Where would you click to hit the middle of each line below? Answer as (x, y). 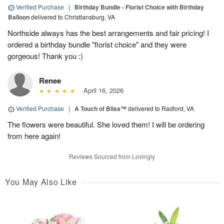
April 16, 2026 (101, 90)
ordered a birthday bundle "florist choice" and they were (97, 44)
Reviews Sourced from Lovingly (112, 156)
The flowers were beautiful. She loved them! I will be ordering (106, 124)
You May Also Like (41, 182)
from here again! (34, 136)
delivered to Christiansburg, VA (73, 17)
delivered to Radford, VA (161, 108)
